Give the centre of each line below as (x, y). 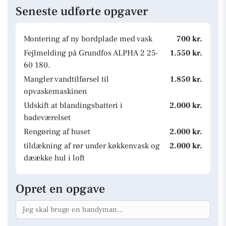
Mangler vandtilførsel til (66, 79)
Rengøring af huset (57, 132)
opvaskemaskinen (55, 91)
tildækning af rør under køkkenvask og (92, 146)
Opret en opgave (60, 189)
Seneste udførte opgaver (82, 11)
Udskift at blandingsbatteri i (73, 105)
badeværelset (47, 118)
